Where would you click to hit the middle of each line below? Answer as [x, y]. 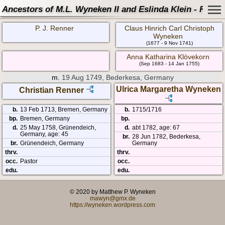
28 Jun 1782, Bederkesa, [166, 136]
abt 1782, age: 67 [156, 127]
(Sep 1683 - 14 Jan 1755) [170, 64]
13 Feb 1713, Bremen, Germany [64, 109]
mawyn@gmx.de [113, 198]
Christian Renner [51, 90]
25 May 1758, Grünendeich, [58, 127]
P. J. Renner [54, 28]
